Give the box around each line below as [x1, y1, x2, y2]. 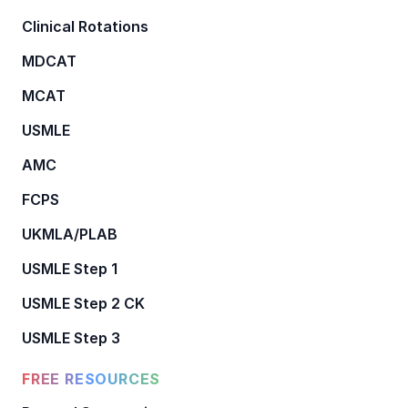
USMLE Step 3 [22, 328, 120, 347]
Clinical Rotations [22, 16, 148, 36]
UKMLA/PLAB [22, 224, 117, 243]
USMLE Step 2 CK [22, 293, 145, 312]
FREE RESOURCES [22, 369, 161, 388]
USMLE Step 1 [22, 259, 117, 278]
